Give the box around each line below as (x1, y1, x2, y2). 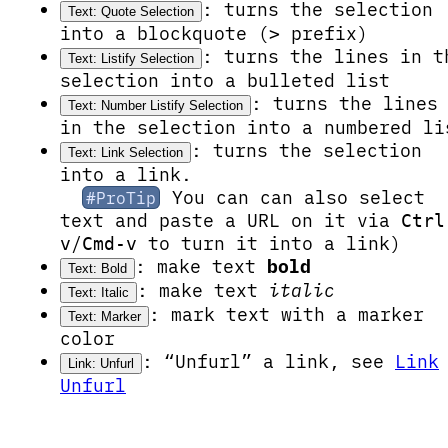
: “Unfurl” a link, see (142, 349, 395, 373)
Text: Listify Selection (68, 50, 194, 66)
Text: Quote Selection (68, 3, 194, 19)
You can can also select (161, 185, 425, 209)
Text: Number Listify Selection (68, 97, 243, 113)
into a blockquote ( (60, 21, 269, 45)
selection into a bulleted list (60, 68, 390, 92)
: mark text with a (149, 302, 358, 326)
